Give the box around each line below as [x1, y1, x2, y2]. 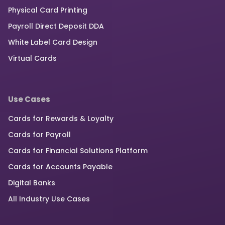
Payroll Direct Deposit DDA [8, 21, 104, 32]
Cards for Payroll [8, 130, 71, 140]
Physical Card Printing [8, 5, 87, 16]
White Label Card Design [8, 37, 97, 48]
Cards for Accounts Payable [8, 162, 113, 172]
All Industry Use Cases [8, 194, 90, 204]
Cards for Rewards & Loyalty [8, 114, 114, 124]
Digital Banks [8, 178, 55, 188]
